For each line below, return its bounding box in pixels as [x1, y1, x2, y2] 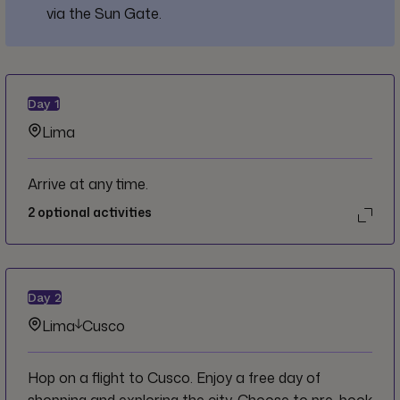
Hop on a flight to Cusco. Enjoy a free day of [28, 368, 321, 388]
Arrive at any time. [28, 174, 148, 195]
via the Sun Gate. [46, 4, 162, 24]
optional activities [35, 204, 152, 221]
